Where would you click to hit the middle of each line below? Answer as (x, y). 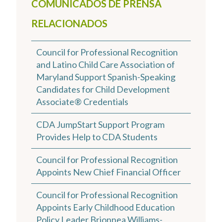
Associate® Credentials (82, 101)
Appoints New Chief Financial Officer (109, 172)
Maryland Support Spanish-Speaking (106, 77)
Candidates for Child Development (103, 89)
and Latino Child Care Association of (106, 64)
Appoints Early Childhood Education (106, 207)
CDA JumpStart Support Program (100, 124)
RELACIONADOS (69, 23)
